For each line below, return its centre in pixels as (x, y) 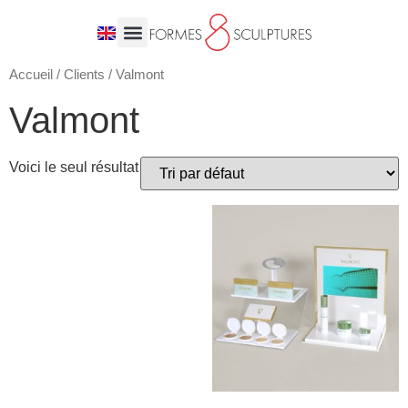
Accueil (31, 75)
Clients (84, 75)
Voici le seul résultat (74, 167)
